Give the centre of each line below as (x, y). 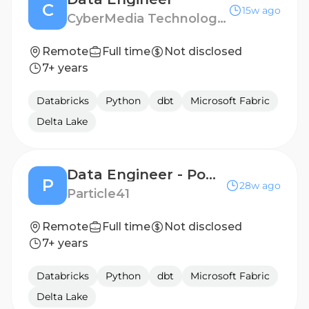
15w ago (261, 10)
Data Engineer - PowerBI (211, 175)
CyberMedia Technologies (222, 19)
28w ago (260, 186)
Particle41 (98, 194)
